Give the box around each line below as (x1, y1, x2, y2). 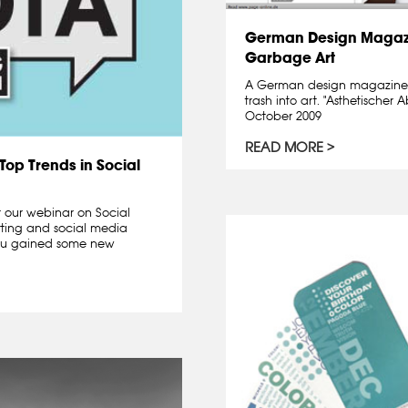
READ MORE (245, 138, 323, 157)
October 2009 (245, 108, 321, 124)
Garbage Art (245, 48, 335, 67)
